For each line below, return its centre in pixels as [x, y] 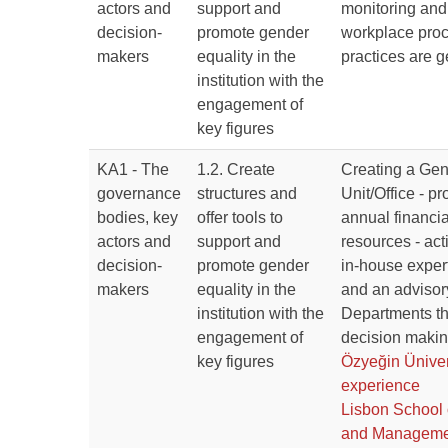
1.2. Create [236, 169]
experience [380, 385]
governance [139, 193]
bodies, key [137, 217]
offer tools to [240, 217]
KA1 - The [133, 169]
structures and [247, 193]
